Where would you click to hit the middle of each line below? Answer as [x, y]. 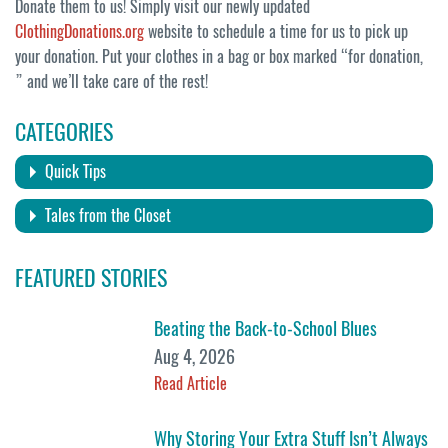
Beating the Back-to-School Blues [266, 329]
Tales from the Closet [108, 216]
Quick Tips [75, 172]
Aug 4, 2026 [195, 357]
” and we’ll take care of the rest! [111, 81]
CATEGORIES [64, 132]
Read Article [191, 384]
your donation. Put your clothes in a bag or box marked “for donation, [219, 56]
